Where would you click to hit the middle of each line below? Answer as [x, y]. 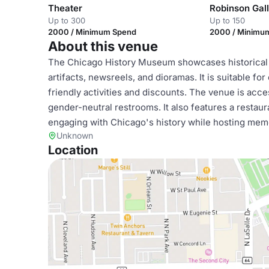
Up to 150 [228, 20]
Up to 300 [67, 20]
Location [73, 150]
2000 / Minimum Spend [92, 32]
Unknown [75, 135]
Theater [65, 8]
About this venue [103, 46]
